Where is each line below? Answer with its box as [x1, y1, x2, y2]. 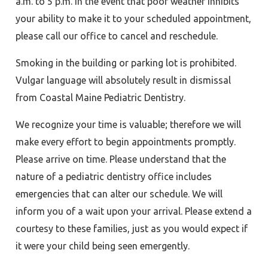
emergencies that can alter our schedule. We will [15, 188, 223, 199]
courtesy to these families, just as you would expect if [15, 223, 248, 234]
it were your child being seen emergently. [15, 240, 190, 251]
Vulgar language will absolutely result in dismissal [15, 74, 231, 86]
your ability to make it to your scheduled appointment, [15, 13, 251, 24]
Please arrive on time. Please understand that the [15, 153, 226, 165]
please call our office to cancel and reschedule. [15, 30, 218, 41]
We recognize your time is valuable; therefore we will [15, 118, 241, 130]
